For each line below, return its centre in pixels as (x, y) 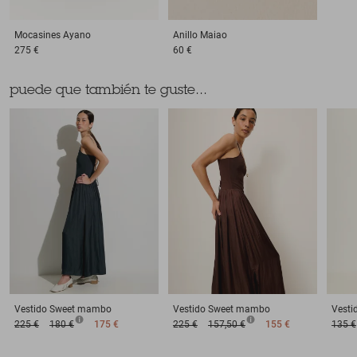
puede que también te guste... (108, 92)
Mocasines (37, 35)
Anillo (185, 35)
